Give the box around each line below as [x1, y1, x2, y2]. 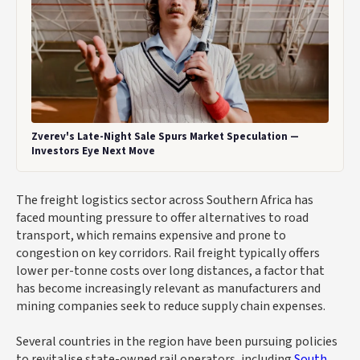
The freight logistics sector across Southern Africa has [16, 191, 313, 210]
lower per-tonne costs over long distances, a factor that [16, 262, 325, 280]
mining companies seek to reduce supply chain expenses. [16, 297, 325, 316]
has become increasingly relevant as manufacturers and [16, 280, 321, 298]
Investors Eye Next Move [31, 144, 155, 159]
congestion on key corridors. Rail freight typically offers [16, 244, 320, 263]
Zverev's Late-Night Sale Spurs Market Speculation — [31, 129, 299, 145]
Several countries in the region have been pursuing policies [16, 333, 337, 351]
